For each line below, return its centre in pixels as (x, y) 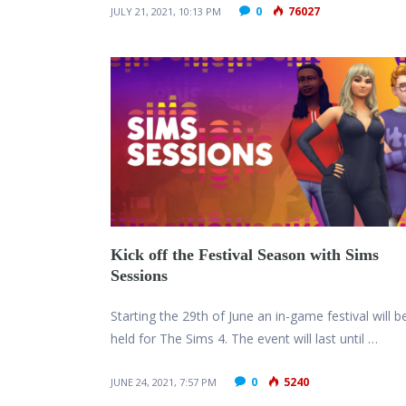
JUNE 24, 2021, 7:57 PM (164, 382)
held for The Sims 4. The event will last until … (244, 338)
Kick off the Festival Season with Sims (245, 254)
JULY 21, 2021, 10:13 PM (166, 12)
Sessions (139, 275)
